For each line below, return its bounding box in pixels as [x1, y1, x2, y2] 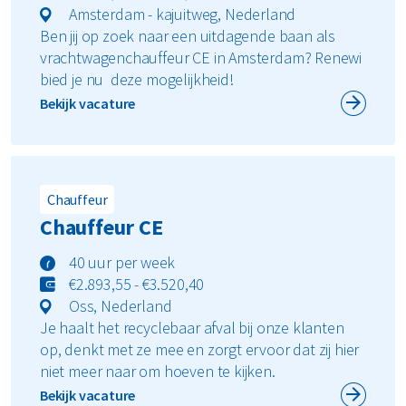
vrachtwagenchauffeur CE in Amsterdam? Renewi [40, 46, 362, 68]
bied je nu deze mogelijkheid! [40, 68, 234, 90]
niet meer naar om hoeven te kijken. [40, 360, 275, 382]
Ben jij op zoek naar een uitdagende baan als [40, 24, 336, 46]
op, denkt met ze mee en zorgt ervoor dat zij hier [40, 338, 360, 360]
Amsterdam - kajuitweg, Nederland [69, 3, 296, 24]
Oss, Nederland [69, 295, 172, 316]
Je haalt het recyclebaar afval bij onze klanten [40, 316, 344, 338]
